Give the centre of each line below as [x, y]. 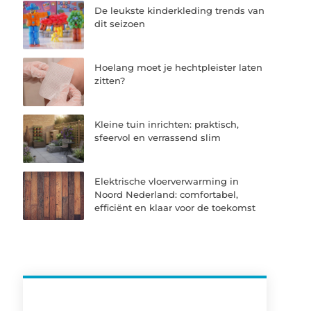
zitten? [110, 80]
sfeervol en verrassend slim [158, 137]
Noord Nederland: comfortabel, [167, 195]
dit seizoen [120, 23]
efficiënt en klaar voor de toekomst [175, 208]
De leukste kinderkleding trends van [180, 10]
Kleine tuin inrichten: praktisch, [167, 124]
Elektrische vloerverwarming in [167, 182]
